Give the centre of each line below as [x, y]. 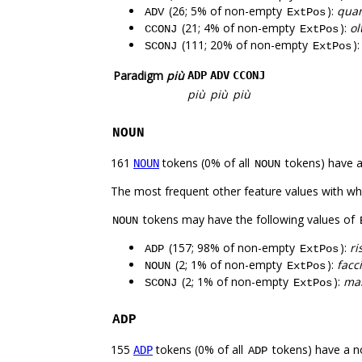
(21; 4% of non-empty [238, 28]
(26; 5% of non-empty [225, 11]
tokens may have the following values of [249, 220]
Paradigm [140, 76]
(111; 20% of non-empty [245, 45]
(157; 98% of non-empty [232, 248]
